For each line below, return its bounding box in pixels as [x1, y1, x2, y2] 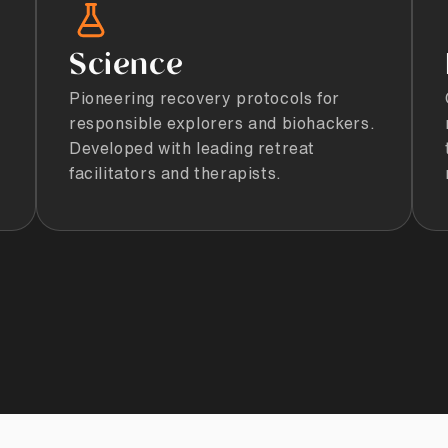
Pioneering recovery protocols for [69, 89, 340, 106]
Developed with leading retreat [69, 139, 316, 156]
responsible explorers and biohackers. [69, 114, 376, 131]
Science [69, 50, 184, 82]
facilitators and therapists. [69, 164, 282, 181]
